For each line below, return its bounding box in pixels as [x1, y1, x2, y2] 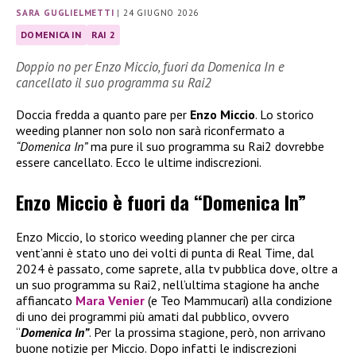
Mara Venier [75, 292, 145, 309]
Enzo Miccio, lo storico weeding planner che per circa [16, 229, 295, 246]
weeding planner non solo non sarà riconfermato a [16, 122, 284, 138]
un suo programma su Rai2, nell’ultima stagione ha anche [16, 277, 319, 293]
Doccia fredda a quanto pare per [16, 106, 190, 122]
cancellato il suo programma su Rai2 [16, 73, 211, 91]
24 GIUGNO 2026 [123, 7, 199, 19]
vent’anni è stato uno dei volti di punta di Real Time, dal [16, 245, 314, 261]
